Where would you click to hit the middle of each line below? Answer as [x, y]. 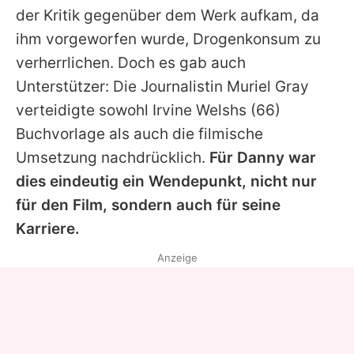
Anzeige [177, 257]
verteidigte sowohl [84, 110]
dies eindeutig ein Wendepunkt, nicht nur [166, 181]
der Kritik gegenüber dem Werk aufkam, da [168, 15]
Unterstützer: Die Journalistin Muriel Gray [162, 86]
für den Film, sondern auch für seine [148, 205]
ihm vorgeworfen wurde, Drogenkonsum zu [168, 39]
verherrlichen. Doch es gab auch [131, 62]
